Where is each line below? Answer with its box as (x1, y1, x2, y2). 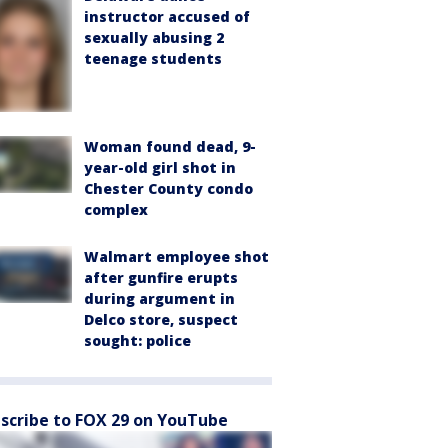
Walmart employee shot (84, 247, 269, 267)
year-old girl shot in (84, 158, 236, 178)
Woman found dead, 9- (84, 137, 256, 157)
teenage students (84, 49, 222, 69)
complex (84, 200, 148, 220)
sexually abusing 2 (84, 28, 224, 48)
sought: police (84, 331, 191, 351)
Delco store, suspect (84, 310, 238, 330)
